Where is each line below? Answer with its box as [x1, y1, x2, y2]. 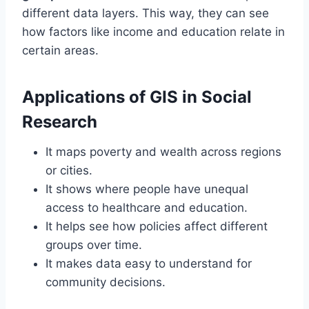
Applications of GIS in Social [22, 87, 252, 108]
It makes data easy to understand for [46, 257, 252, 271]
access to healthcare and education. [46, 201, 248, 215]
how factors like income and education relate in [22, 25, 285, 39]
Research [22, 112, 97, 132]
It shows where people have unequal [46, 182, 248, 197]
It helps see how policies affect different [46, 219, 268, 234]
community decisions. [46, 275, 166, 290]
